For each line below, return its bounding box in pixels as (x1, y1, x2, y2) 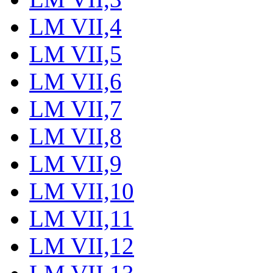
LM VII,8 (29, 122, 122, 149)
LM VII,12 (29, 232, 134, 259)
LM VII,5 (29, 40, 122, 67)
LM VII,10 (29, 177, 134, 204)
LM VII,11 (29, 205, 133, 232)
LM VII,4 (29, 13, 122, 40)
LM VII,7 (29, 95, 122, 122)
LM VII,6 (29, 68, 122, 94)
